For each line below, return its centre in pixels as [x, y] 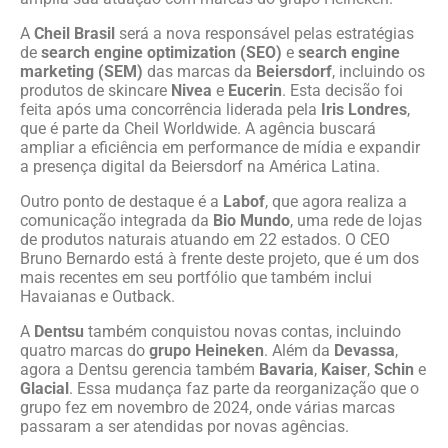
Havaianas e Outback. [97, 296]
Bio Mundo [251, 220]
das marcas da [199, 71]
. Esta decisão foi [342, 90]
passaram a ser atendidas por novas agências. [184, 426]
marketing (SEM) [81, 71]
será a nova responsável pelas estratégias [264, 33]
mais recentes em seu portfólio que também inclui [196, 277]
